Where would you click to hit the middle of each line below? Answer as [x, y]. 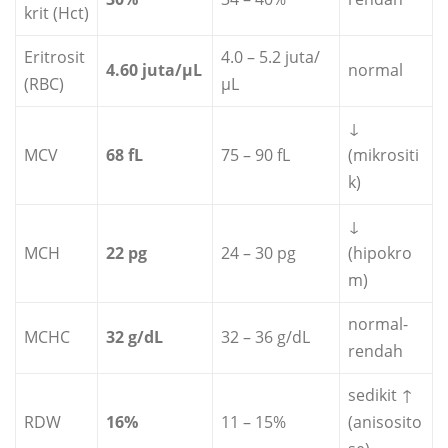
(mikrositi [383, 155]
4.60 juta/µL [154, 70]
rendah [375, 351]
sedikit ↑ [380, 395]
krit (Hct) [56, 13]
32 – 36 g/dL [265, 337]
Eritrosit [54, 57]
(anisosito [385, 422]
